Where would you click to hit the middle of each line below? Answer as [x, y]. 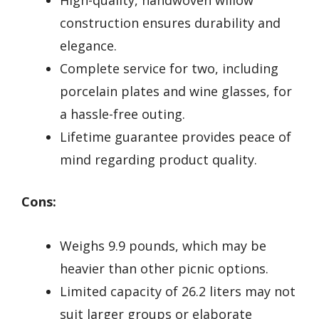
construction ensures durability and [170, 22]
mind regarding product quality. [158, 159]
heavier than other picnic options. [164, 269]
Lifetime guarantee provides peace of [176, 136]
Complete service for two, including [169, 68]
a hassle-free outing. [122, 114]
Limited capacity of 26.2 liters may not [178, 292]
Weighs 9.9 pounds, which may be [163, 246]
